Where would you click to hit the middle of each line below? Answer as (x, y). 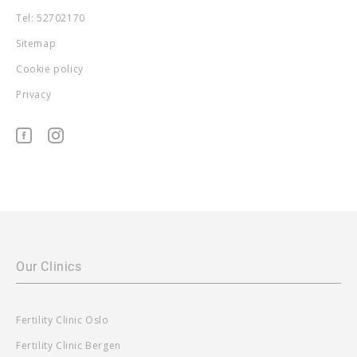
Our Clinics (49, 266)
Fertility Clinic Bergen (69, 345)
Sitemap (36, 43)
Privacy (34, 94)
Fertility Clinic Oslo (63, 320)
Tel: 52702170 (51, 18)
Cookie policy (50, 69)
